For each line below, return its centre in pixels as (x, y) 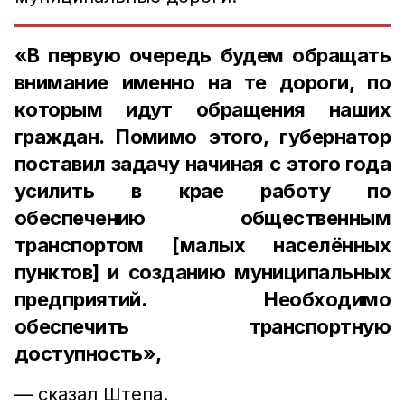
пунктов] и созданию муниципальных (202, 272)
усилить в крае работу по (202, 191)
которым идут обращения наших (202, 109)
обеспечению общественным (202, 218)
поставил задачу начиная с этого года (202, 164)
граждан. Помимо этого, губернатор (202, 137)
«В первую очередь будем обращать (202, 55)
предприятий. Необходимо (202, 299)
